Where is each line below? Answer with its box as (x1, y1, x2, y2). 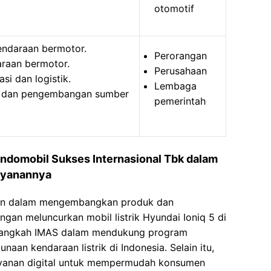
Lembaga (154, 80, 197, 92)
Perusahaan (154, 65, 207, 77)
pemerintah (154, 95, 206, 107)
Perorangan (154, 50, 207, 62)
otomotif (154, 2, 194, 15)
